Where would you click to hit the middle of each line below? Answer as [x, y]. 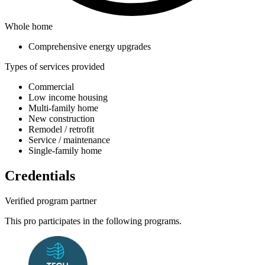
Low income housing [68, 97]
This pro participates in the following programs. [93, 221]
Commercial [51, 86]
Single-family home [65, 150]
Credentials [40, 175]
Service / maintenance [69, 140]
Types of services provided [55, 66]
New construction [62, 118]
